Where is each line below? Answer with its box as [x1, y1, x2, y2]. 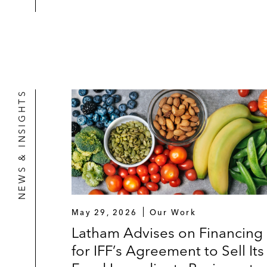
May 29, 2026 [72, 207, 138, 217]
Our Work [149, 207, 197, 217]
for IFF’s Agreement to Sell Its [72, 241, 264, 259]
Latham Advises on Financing [72, 223, 263, 241]
